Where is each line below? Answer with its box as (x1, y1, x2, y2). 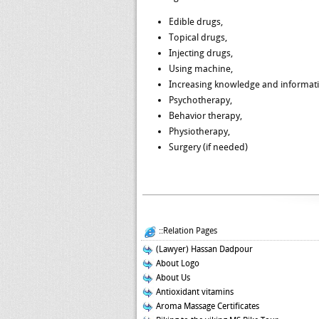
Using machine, (169, 63, 233, 74)
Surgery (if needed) (169, 142, 248, 152)
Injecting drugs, (169, 48, 233, 58)
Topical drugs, (169, 32, 227, 43)
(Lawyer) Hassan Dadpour (154, 244, 253, 254)
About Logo (154, 258, 199, 268)
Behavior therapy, (169, 110, 242, 121)
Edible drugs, (169, 16, 223, 27)
